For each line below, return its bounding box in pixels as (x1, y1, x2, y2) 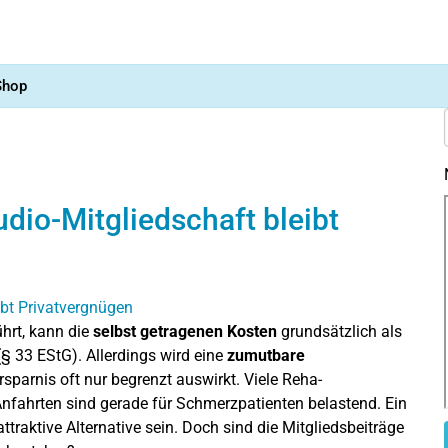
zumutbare (227, 345, 305, 365)
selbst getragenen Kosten (93, 321, 277, 341)
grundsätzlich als (277, 321, 402, 341)
